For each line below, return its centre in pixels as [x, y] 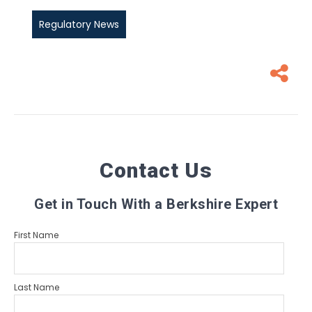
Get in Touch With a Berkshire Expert [156, 204]
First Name [36, 235]
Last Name [37, 288]
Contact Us [156, 171]
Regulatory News [79, 25]
